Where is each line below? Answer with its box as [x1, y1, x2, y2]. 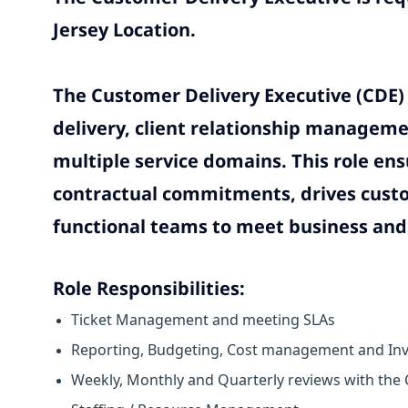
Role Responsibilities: [53, 276, 245, 301]
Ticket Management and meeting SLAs [71, 310, 335, 331]
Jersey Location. [53, 17, 200, 43]
